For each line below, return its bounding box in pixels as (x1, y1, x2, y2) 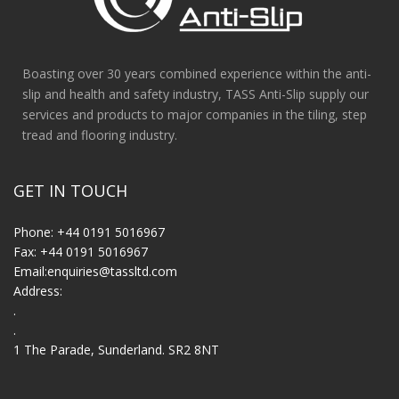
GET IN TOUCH (13, 179, 127, 201)
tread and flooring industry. (22, 126, 177, 143)
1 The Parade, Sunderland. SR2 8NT (13, 340, 226, 358)
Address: (13, 281, 62, 299)
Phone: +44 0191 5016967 (13, 223, 165, 240)
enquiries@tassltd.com (47, 262, 177, 280)
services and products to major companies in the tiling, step (22, 105, 367, 123)
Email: (13, 262, 47, 280)
